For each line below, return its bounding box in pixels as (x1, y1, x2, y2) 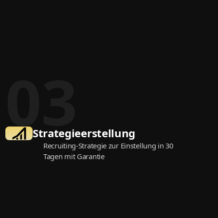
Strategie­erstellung (32, 125, 136, 141)
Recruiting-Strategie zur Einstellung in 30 (43, 141, 173, 151)
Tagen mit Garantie (43, 151, 105, 162)
